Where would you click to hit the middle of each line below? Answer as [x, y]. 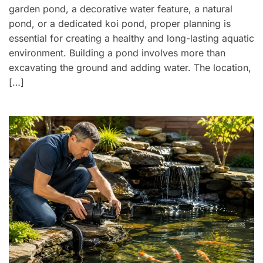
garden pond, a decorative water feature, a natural [121, 9]
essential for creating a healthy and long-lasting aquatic [131, 38]
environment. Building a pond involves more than [117, 53]
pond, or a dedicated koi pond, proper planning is [120, 24]
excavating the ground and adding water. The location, [130, 68]
